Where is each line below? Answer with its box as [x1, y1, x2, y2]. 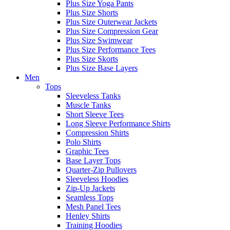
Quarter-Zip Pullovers [66, 165, 137, 174]
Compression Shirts [66, 128, 129, 137]
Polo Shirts [66, 137, 101, 146]
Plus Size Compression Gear [66, 26, 158, 35]
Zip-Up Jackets [66, 183, 115, 193]
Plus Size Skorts [66, 54, 118, 63]
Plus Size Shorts [66, 8, 118, 17]
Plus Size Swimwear [66, 35, 132, 45]
